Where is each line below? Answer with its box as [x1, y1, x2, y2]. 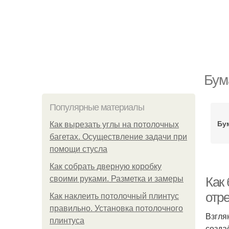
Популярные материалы [50, 102, 144, 112]
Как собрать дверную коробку [50, 162, 162, 171]
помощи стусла [50, 145, 107, 153]
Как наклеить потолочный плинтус [50, 192, 179, 200]
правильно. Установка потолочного [50, 204, 183, 213]
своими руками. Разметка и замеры [50, 174, 184, 183]
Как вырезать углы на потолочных [50, 120, 179, 129]
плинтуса [50, 216, 84, 225]
